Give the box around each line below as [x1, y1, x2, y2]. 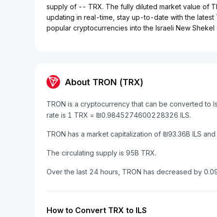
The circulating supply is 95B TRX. [46, 149, 156, 157]
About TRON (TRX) [65, 77, 143, 87]
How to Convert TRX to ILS [46, 205, 147, 215]
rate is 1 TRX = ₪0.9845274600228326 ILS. [46, 111, 191, 119]
